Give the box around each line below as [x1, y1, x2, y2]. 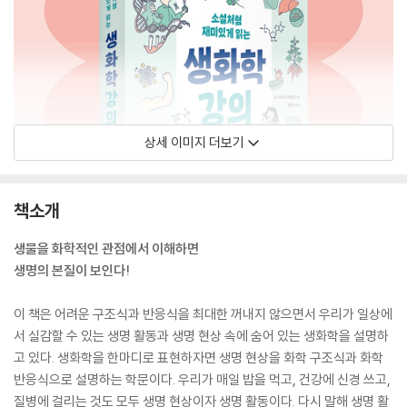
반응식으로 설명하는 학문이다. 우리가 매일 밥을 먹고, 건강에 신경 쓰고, [14, 371, 391, 388]
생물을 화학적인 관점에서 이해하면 [14, 240, 199, 257]
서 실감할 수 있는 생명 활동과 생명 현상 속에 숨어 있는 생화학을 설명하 [14, 327, 389, 344]
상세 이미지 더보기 [144, 134, 244, 151]
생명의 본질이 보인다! [14, 262, 130, 279]
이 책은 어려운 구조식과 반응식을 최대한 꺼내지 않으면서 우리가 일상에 [14, 305, 392, 323]
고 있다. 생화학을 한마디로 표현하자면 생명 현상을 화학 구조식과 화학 [14, 349, 383, 366]
